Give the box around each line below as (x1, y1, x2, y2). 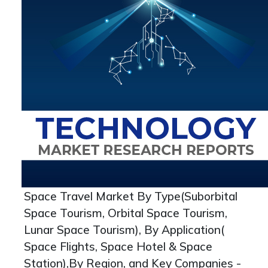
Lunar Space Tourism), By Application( (24, 223, 224, 237)
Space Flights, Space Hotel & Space (24, 239, 212, 254)
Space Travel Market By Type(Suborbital (24, 189, 237, 203)
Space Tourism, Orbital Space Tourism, (24, 206, 227, 220)
